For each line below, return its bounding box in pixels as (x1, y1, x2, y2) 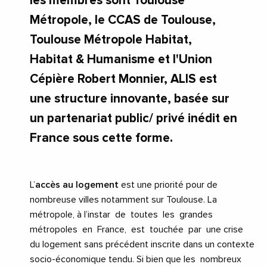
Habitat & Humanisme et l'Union (30, 53, 212, 66)
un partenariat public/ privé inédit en (30, 112, 237, 125)
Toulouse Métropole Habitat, (30, 33, 192, 46)
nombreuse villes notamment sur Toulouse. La (30, 195, 217, 205)
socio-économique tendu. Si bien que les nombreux (30, 254, 244, 265)
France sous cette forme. (30, 132, 173, 145)
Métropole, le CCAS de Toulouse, (30, 14, 216, 27)
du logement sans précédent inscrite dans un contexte (30, 240, 254, 250)
